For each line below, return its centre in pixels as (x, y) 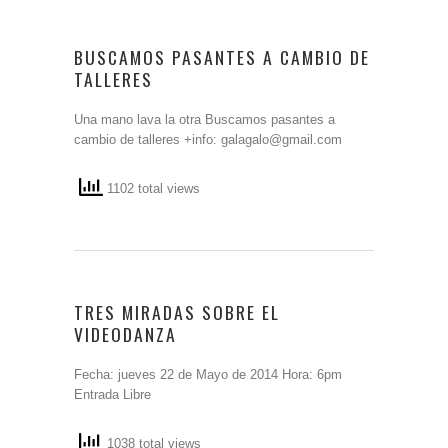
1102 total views (151, 189)
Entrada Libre (112, 394)
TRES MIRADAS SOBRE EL (177, 312)
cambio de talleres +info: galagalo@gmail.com (208, 139)
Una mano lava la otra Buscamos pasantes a (204, 119)
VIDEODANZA (125, 334)
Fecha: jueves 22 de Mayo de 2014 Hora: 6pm (208, 374)
